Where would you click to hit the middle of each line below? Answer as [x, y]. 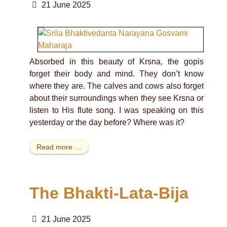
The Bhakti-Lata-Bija [109, 193]
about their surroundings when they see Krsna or [117, 98]
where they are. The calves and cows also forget [117, 86]
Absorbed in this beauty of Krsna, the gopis [117, 61]
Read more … [59, 147]
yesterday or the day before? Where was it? [107, 122]
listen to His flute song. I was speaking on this [117, 110]
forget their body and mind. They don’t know [117, 73]
